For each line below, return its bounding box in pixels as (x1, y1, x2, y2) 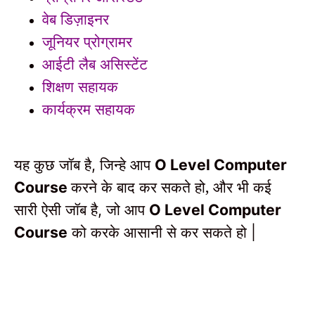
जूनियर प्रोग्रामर (42, 31, 132, 52)
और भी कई (213, 176, 271, 197)
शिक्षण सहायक (42, 76, 118, 97)
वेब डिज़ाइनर (42, 8, 109, 30)
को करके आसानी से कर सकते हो (72, 221, 251, 242)
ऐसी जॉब (41, 198, 86, 219)
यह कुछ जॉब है (14, 153, 91, 174)
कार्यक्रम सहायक (42, 98, 135, 120)
